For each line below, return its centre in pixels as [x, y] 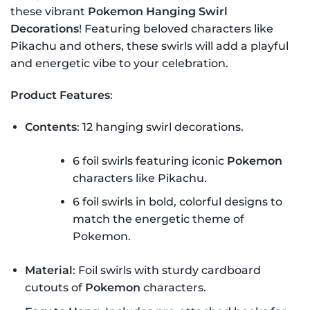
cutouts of [55, 288]
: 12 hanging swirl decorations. [160, 127]
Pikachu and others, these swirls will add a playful [149, 46]
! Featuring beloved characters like [176, 29]
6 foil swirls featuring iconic [149, 161]
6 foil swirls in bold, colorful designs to [177, 202]
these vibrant [49, 11]
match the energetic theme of [158, 219]
